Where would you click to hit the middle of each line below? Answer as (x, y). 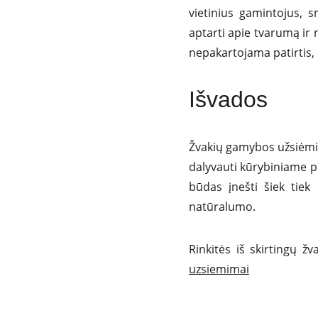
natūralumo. (222, 207)
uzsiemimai (219, 269)
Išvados (228, 99)
